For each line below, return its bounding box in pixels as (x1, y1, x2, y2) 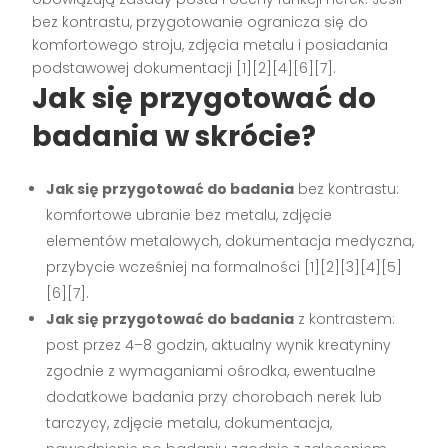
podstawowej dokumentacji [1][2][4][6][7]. (32, 58, 337, 79)
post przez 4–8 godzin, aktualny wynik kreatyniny (46, 335, 392, 356)
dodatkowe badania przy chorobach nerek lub (46, 387, 383, 408)
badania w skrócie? (32, 117, 317, 157)
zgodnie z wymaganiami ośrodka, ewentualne (46, 361, 377, 382)
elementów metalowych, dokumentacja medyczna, (46, 231, 415, 252)
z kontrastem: (294, 309, 396, 330)
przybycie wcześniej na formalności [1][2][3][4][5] (46, 257, 403, 278)
